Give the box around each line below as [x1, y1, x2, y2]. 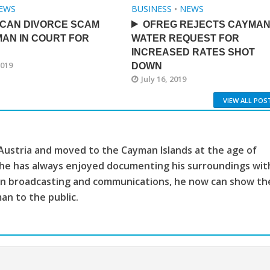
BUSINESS [131, 2, 172, 14]
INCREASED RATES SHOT [131, 46, 255, 57]
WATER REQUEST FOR [131, 33, 239, 43]
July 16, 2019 [140, 73, 186, 84]
